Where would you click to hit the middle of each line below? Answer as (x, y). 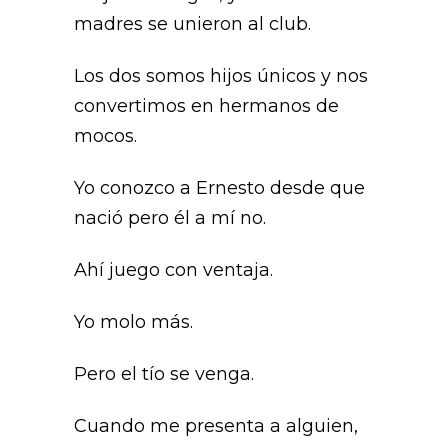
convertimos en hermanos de (206, 106)
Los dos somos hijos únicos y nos (221, 76)
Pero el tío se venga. (166, 374)
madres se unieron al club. (195, 24)
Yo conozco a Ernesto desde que (219, 188)
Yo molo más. (133, 322)
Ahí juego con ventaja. (176, 270)
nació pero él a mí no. (170, 218)
